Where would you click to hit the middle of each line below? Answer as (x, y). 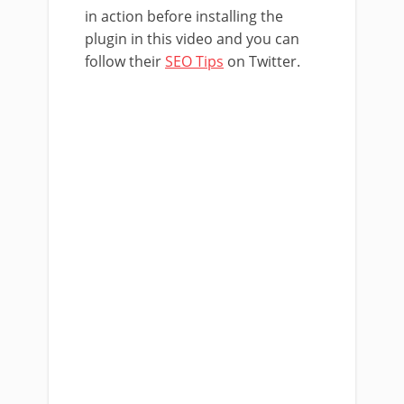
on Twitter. (262, 62)
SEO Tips (194, 62)
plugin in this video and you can (192, 39)
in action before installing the (184, 17)
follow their (125, 62)
